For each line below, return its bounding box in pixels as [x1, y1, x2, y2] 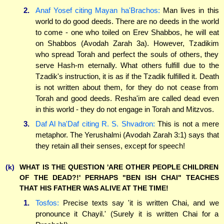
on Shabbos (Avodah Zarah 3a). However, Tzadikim [35, 38, 219, 47]
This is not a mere [154, 119, 219, 128]
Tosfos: [35, 198, 59, 207]
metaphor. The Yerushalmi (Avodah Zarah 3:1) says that [35, 130, 219, 139]
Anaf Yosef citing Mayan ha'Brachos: [35, 5, 160, 14]
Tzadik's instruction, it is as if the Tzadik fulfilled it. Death [35, 71, 219, 80]
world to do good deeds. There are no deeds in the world [35, 16, 219, 25]
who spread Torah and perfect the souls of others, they [35, 49, 219, 58]
